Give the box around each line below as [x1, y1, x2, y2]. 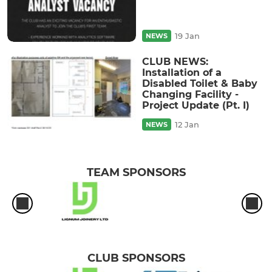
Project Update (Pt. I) [142, 99, 250, 111]
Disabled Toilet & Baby [142, 77, 257, 89]
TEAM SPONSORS [86, 165, 186, 179]
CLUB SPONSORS [87, 251, 185, 265]
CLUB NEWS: [142, 55, 208, 67]
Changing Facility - [142, 88, 239, 100]
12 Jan [175, 119, 199, 129]
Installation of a [142, 66, 222, 78]
